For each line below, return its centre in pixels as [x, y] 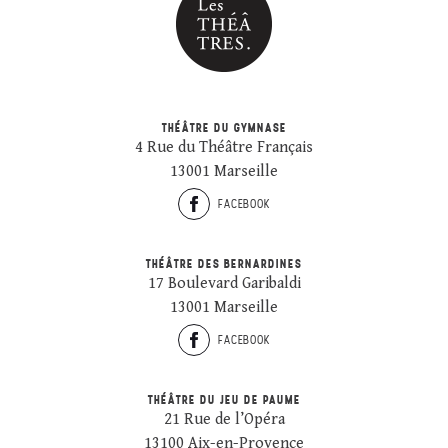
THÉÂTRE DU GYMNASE [224, 127]
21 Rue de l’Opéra [224, 419]
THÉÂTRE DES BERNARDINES [224, 263]
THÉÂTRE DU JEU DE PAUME [224, 399]
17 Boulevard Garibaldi [224, 283]
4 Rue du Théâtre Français [224, 147]
